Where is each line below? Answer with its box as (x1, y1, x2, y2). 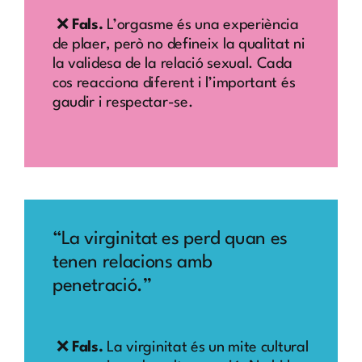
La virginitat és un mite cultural (103, 339, 309, 355)
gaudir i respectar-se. (52, 95, 193, 110)
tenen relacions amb (52, 254, 213, 272)
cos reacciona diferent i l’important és (52, 75, 296, 90)
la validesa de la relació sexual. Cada (52, 56, 293, 71)
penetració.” (52, 277, 152, 296)
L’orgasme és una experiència (107, 17, 299, 32)
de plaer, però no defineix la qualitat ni (52, 36, 305, 52)
